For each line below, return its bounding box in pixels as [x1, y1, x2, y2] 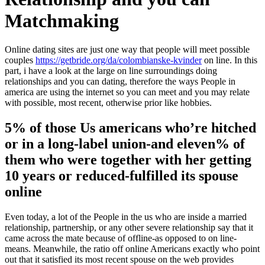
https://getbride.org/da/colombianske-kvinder [35, 55, 202, 66]
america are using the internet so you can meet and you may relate [5, 87, 250, 98]
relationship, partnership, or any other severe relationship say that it [5, 222, 253, 233]
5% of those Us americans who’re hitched [5, 120, 256, 136]
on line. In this [202, 55, 257, 66]
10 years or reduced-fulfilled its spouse [5, 168, 238, 184]
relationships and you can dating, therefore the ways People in [5, 76, 235, 87]
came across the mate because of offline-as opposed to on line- [5, 233, 237, 244]
